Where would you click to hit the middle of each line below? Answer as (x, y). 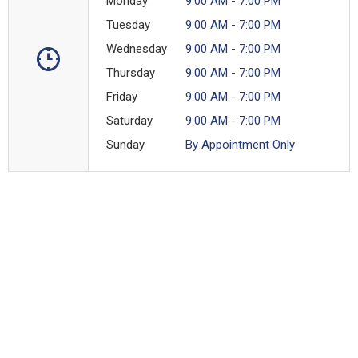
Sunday (125, 144)
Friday (122, 96)
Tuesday (128, 24)
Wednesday (137, 48)
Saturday (129, 120)
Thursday (131, 72)
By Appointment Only (240, 144)
